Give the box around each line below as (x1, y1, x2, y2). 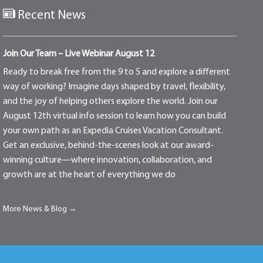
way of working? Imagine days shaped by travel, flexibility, (3, 82, 226, 92)
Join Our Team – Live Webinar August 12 (3, 49, 155, 59)
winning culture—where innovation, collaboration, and (3, 155, 213, 165)
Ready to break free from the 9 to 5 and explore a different (3, 67, 231, 77)
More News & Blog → (3, 204, 77, 214)
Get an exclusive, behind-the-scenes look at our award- (3, 140, 214, 150)
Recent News (15, 9, 86, 22)
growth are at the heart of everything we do (3, 170, 176, 180)
